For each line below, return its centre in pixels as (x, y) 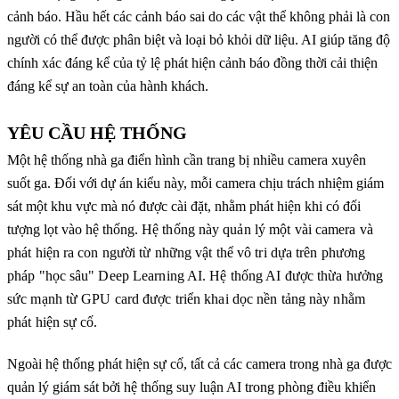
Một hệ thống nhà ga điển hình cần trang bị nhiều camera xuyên (187, 159)
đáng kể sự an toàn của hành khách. (108, 85)
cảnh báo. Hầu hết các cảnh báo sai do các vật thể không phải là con (199, 16)
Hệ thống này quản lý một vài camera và (257, 229)
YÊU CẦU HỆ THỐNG (97, 132)
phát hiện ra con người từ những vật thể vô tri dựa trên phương (187, 252)
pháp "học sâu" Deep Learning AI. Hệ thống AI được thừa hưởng (195, 275)
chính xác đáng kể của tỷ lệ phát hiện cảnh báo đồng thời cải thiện (192, 62)
